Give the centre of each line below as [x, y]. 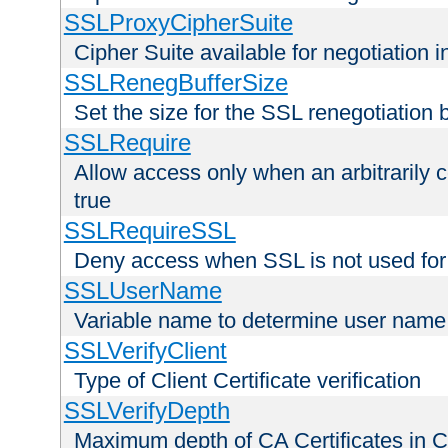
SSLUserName [142, 291]
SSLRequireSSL [149, 231]
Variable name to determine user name [260, 321]
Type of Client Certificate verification [247, 381]
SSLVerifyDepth [146, 411]
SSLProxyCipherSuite [178, 23]
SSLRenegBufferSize [175, 83]
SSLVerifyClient [145, 351]
